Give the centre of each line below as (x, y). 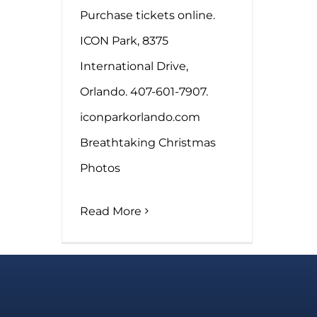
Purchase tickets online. (148, 15)
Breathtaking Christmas (148, 142)
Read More (111, 211)
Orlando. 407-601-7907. (144, 91)
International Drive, (134, 66)
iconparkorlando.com (140, 117)
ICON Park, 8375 (124, 40)
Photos (100, 168)
